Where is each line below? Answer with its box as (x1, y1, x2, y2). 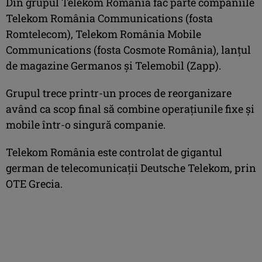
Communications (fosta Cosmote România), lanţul (6, 42, 251, 57)
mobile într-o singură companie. (6, 117, 166, 132)
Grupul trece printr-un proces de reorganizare (6, 85, 232, 100)
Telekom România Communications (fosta (6, 11, 213, 25)
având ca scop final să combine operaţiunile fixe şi (6, 101, 254, 116)
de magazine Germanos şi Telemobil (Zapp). (6, 58, 221, 73)
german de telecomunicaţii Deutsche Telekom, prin (6, 160, 256, 175)
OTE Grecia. (6, 176, 63, 191)
